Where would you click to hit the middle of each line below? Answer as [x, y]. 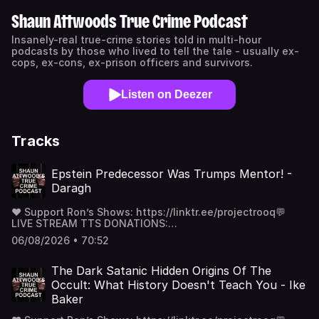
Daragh [71, 188]
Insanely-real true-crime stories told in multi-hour [136, 40]
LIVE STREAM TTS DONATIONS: [90, 223]
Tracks [36, 141]
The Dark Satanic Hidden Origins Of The [161, 271]
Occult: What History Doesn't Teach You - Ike [178, 285]
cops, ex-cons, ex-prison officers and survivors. [135, 62]
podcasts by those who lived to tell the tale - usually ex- [155, 51]
